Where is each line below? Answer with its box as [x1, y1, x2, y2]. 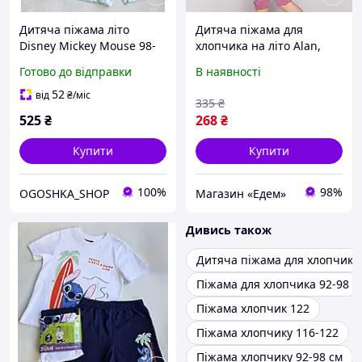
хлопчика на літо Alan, [196, 38, 321, 54]
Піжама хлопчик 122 [196, 301, 309, 317]
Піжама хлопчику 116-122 [196, 325, 339, 341]
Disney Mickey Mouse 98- [19, 38, 156, 54]
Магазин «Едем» [196, 185, 286, 201]
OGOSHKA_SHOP [19, 185, 109, 201]
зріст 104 [196, 54, 246, 70]
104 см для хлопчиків [19, 54, 137, 70]
